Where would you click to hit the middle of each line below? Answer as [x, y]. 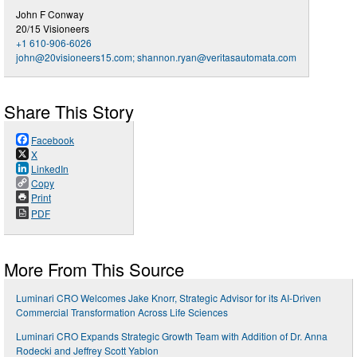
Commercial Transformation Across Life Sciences [122, 312]
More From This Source [94, 269]
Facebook [53, 139]
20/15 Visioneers [53, 28]
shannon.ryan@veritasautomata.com [217, 57]
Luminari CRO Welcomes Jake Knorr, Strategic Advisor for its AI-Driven [169, 297]
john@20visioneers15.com [74, 57]
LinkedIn [50, 168]
